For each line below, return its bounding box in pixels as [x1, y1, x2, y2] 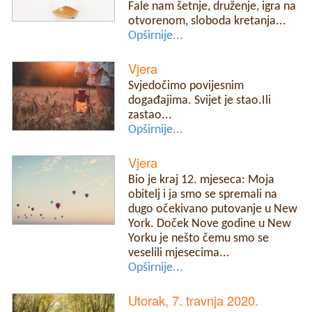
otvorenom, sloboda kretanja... [128, 15, 287, 27]
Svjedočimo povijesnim [128, 79, 244, 92]
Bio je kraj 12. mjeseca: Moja [128, 173, 275, 186]
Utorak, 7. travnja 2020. [128, 291, 259, 310]
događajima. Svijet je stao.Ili [128, 94, 272, 107]
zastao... [128, 109, 173, 121]
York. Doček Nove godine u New [128, 217, 292, 230]
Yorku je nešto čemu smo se [128, 232, 270, 244]
